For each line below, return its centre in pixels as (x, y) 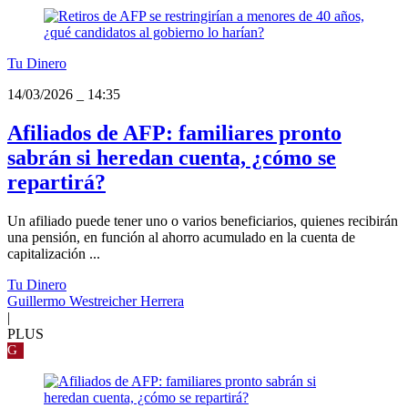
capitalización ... (54, 254)
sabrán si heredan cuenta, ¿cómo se (172, 158)
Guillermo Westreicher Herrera (96, 301)
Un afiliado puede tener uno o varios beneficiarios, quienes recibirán (203, 221)
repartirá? (56, 183)
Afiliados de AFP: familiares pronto (174, 133)
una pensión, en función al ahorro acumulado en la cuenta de (181, 238)
